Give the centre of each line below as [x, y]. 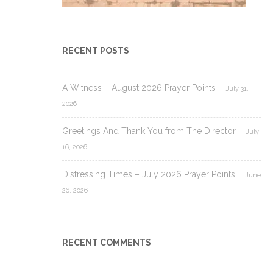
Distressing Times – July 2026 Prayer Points [149, 174]
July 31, [237, 88]
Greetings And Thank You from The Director [149, 131]
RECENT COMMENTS [107, 242]
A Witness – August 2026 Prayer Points [139, 87]
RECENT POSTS [96, 50]
